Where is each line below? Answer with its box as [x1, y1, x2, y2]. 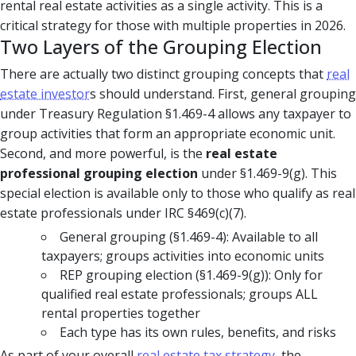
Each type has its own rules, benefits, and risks [60, 323, 336, 342]
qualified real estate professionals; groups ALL [41, 285, 318, 304]
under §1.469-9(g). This [198, 164, 337, 183]
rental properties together [41, 304, 200, 323]
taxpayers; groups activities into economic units [41, 247, 324, 265]
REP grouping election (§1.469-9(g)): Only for [60, 266, 323, 284]
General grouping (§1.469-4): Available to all [60, 228, 318, 246]
